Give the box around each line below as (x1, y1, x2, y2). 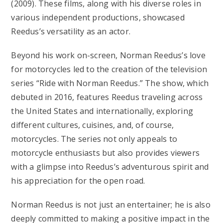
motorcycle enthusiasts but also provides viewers (11, 147, 200, 159)
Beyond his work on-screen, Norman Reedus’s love (11, 50, 206, 61)
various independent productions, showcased (11, 12, 185, 23)
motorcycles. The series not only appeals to (11, 133, 178, 145)
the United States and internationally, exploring (11, 106, 194, 117)
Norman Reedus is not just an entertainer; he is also (11, 199, 211, 211)
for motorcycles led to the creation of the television (11, 64, 208, 75)
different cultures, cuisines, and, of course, (11, 119, 174, 131)
